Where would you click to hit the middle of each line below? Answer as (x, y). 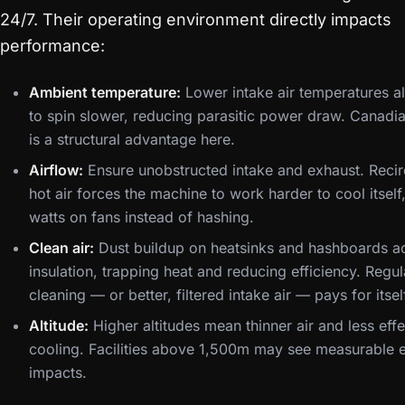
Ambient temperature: (105, 92)
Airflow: (56, 170)
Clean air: (61, 248)
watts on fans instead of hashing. (141, 217)
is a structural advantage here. (132, 139)
